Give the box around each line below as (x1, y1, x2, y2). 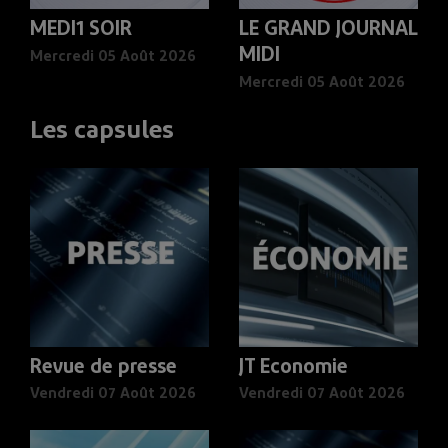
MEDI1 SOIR (30, 19, 132, 40)
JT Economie (239, 357, 348, 378)
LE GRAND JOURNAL (239, 19, 418, 40)
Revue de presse (30, 357, 177, 378)
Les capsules (30, 118, 174, 144)
